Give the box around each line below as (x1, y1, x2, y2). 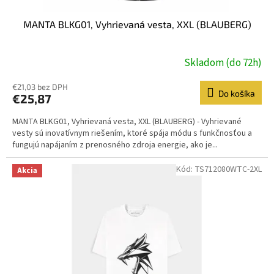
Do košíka (218, 88, 255, 99)
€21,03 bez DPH (12, 82, 68, 92)
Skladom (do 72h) (184, 55, 262, 70)
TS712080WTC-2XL (194, 163, 262, 176)
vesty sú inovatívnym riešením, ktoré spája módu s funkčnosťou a (12, 127, 252, 140)
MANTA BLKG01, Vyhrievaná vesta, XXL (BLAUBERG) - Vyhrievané (12, 116, 242, 128)
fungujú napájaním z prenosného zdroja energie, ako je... (12, 139, 218, 152)
